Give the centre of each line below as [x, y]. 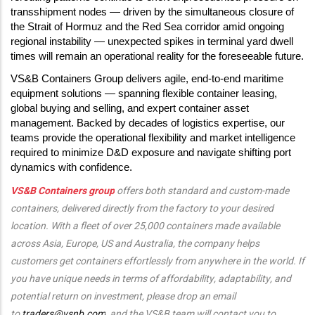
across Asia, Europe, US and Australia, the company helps [135, 244]
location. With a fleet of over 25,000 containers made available [145, 226]
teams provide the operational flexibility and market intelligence [153, 137]
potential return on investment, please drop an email [123, 296]
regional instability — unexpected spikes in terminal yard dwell [152, 41]
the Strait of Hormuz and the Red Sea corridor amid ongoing [147, 27]
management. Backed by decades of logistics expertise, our [148, 123]
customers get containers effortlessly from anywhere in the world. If [157, 261]
